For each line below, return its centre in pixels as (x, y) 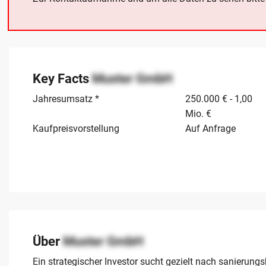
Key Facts (62, 79)
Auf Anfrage (210, 129)
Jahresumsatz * (66, 99)
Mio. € (198, 114)
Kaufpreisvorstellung (76, 129)
